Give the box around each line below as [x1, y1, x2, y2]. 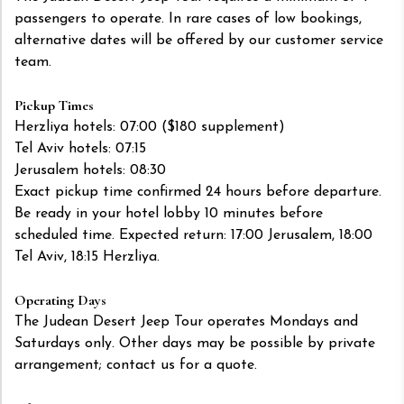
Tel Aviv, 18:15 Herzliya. [14, 250, 160, 265]
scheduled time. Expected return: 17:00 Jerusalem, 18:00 [14, 228, 372, 243]
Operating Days [14, 291, 106, 310]
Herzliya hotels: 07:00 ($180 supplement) [14, 120, 285, 135]
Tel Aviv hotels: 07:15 [14, 142, 146, 157]
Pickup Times [14, 96, 94, 115]
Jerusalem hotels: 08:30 [14, 163, 166, 179]
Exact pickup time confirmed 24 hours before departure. [14, 185, 381, 200]
